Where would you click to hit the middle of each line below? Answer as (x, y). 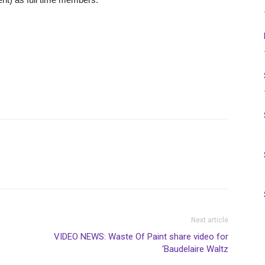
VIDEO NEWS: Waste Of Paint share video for (141, 236)
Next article (210, 220)
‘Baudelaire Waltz (195, 249)
